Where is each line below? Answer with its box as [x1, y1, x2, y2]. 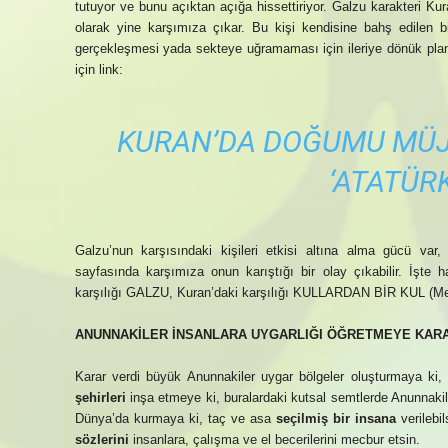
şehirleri [74, 390, 126, 405]
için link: [74, 62, 123, 77]
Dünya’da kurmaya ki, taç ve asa [74, 411, 276, 426]
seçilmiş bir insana [275, 411, 397, 426]
